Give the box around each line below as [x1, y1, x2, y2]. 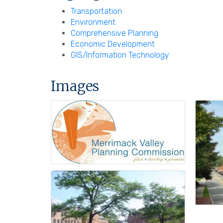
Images [51, 77, 99, 95]
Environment [71, 17, 115, 27]
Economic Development [71, 39, 155, 49]
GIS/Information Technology [71, 50, 169, 60]
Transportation [71, 6, 122, 16]
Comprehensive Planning [71, 28, 158, 38]
